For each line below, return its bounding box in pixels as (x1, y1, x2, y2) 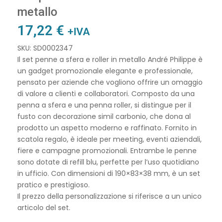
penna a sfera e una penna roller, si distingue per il (17, 100, 191, 110)
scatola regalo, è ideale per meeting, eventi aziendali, (17, 134, 202, 144)
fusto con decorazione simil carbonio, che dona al (17, 111, 191, 121)
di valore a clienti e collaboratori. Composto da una (17, 88, 195, 99)
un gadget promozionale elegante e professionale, (17, 65, 193, 76)
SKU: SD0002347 (17, 43, 73, 53)
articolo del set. (17, 202, 70, 213)
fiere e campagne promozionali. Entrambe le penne (17, 145, 197, 156)
